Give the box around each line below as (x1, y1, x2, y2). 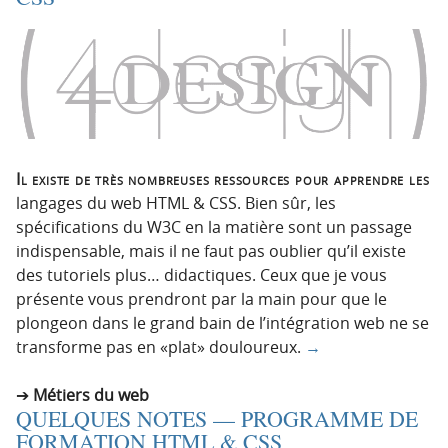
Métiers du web (33, 383, 149, 406)
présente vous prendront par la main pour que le (16, 287, 387, 310)
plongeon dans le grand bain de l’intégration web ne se (16, 311, 429, 334)
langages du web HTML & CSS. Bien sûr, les (16, 191, 336, 214)
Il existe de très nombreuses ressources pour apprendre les (16, 167, 430, 190)
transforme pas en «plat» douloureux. (16, 335, 305, 358)
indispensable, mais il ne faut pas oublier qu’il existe (16, 239, 406, 262)
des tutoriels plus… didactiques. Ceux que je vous (16, 263, 387, 286)
